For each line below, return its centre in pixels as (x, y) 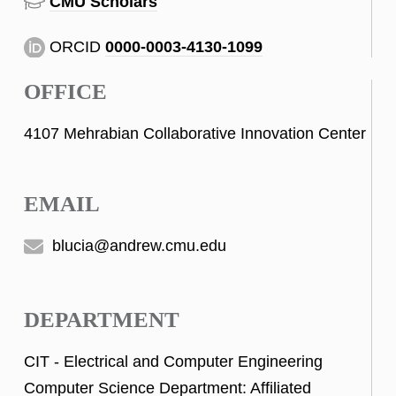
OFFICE (65, 92)
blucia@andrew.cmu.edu (137, 245)
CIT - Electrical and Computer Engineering (173, 361)
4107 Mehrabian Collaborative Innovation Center (195, 134)
